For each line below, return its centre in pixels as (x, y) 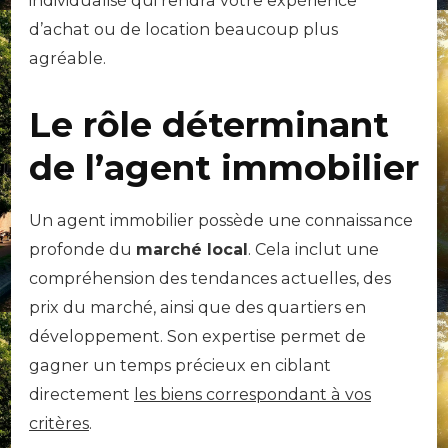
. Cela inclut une (313, 249)
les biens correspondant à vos (252, 394)
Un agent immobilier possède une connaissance (221, 220)
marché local (192, 249)
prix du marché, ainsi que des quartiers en (197, 307)
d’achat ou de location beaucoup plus (183, 29)
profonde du (82, 249)
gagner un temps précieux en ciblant (180, 365)
